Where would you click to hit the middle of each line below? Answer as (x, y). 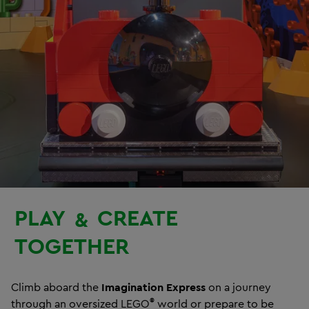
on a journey (238, 287)
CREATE (138, 217)
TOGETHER (72, 246)
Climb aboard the (56, 287)
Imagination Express (153, 287)
